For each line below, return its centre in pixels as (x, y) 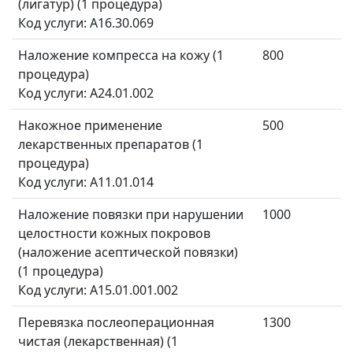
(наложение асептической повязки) (128, 253)
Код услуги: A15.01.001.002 (98, 290)
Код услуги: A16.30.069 (87, 23)
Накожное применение (90, 126)
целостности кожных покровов (114, 234)
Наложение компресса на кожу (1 (121, 56)
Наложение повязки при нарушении (131, 215)
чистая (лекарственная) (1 (98, 342)
